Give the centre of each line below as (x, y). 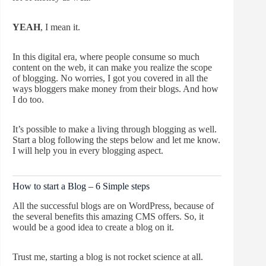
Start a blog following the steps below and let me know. (116, 140)
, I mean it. (60, 27)
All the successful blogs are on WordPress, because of (113, 205)
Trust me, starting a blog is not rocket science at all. (108, 256)
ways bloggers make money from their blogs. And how (115, 89)
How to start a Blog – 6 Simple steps (81, 186)
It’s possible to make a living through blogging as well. (115, 129)
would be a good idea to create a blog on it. (93, 227)
